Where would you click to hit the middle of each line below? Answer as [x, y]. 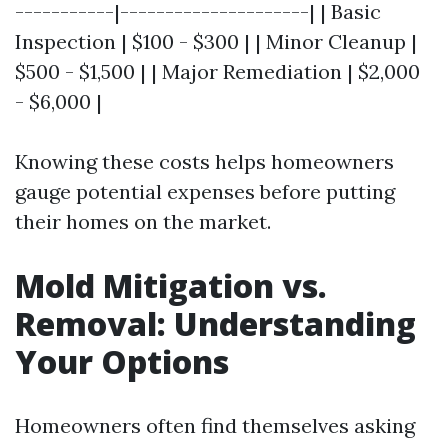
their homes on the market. [143, 221]
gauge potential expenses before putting [205, 191]
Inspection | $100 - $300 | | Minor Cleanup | [216, 41]
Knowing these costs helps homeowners [204, 161]
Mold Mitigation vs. [171, 285]
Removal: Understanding [215, 323]
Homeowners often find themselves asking [215, 425]
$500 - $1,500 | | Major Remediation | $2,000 [217, 71]
